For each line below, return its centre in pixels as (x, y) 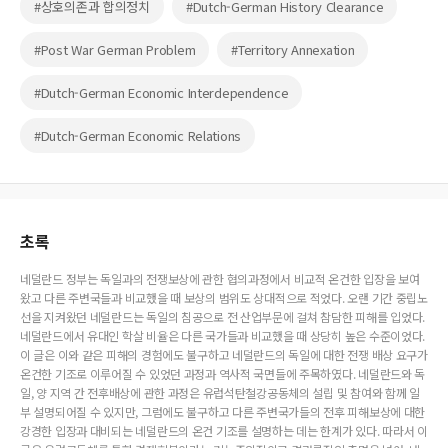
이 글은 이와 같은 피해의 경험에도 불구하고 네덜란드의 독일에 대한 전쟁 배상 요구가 (224, 355)
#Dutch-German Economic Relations (138, 136)
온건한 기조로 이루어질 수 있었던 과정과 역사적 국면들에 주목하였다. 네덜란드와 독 (223, 374)
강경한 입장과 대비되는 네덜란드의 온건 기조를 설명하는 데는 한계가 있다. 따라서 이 (224, 431)
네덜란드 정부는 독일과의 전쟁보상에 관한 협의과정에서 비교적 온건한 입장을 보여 (220, 279)
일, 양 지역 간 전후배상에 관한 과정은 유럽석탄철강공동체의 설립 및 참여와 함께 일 (220, 393)
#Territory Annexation (293, 50)
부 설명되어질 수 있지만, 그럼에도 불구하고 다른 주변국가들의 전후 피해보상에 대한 (223, 412)
